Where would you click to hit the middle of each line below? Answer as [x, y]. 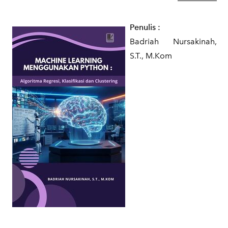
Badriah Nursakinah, [173, 41]
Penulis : [145, 27]
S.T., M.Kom [151, 56]
